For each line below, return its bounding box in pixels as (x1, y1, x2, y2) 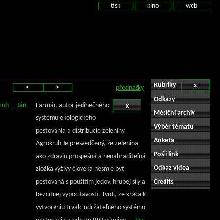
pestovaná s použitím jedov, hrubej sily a (36, 178, 145, 186)
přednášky (116, 84, 144, 92)
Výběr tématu (154, 123, 193, 131)
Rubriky (154, 82, 176, 89)
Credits (154, 178, 174, 186)
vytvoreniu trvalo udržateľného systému (36, 204, 145, 211)
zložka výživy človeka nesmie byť (36, 165, 124, 173)
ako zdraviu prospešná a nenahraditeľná (36, 153, 146, 160)
